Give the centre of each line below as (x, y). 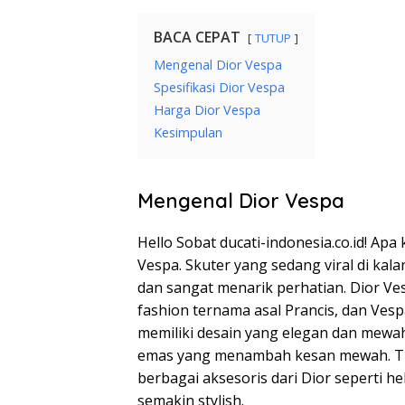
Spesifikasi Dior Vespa (219, 88)
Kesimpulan (188, 133)
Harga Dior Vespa (207, 110)
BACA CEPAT (197, 38)
